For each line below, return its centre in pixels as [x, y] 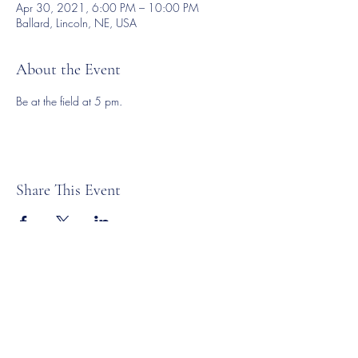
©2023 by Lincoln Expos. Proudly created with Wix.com [127, 299]
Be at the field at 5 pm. [71, 101]
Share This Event [68, 190]
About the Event [68, 70]
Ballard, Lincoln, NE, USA [76, 23]
